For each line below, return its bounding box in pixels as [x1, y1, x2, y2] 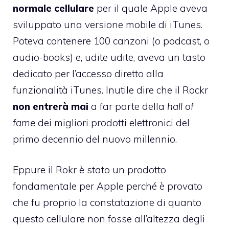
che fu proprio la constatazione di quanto [13, 196, 201, 209]
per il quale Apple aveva [94, 2, 208, 14]
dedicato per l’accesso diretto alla [13, 67, 164, 80]
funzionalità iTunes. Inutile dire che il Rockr [13, 83, 208, 96]
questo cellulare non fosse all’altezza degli [13, 213, 205, 225]
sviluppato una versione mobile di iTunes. [13, 18, 202, 31]
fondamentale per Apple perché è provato [13, 180, 202, 193]
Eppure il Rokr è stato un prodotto [13, 164, 166, 176]
